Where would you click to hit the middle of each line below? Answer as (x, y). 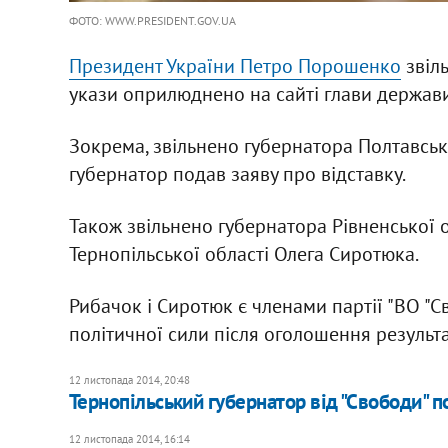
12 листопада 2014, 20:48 (129, 379)
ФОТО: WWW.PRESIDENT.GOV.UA (152, 20)
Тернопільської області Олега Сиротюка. (243, 253)
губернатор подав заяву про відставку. (237, 173)
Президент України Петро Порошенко (234, 65)
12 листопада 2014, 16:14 (129, 438)
